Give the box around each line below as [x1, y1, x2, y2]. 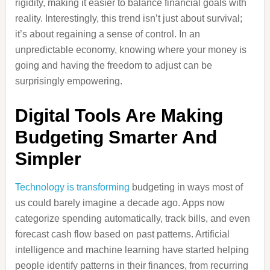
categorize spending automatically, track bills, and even [14, 213, 250, 224]
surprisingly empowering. [14, 76, 122, 86]
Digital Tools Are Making [14, 105, 223, 125]
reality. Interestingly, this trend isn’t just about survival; [14, 13, 242, 24]
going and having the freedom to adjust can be [14, 60, 212, 71]
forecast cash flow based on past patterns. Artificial [14, 229, 230, 239]
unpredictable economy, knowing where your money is [14, 45, 246, 55]
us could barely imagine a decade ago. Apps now [14, 198, 225, 208]
